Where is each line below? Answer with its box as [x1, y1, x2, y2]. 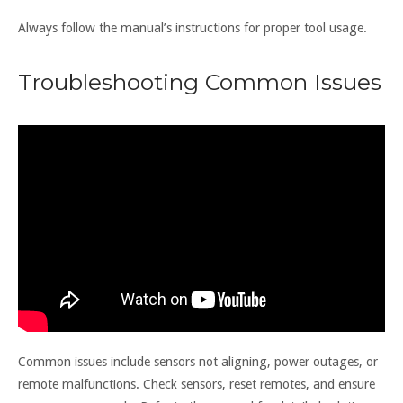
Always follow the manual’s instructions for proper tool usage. [18, 20, 367, 35]
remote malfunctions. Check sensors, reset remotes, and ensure [18, 376, 375, 391]
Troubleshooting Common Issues [18, 67, 381, 95]
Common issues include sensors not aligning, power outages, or [18, 354, 378, 369]
